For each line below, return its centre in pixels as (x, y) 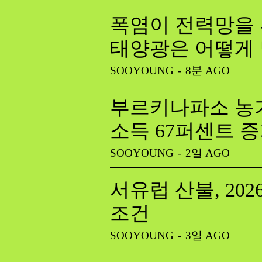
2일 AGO (208, 153)
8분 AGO (208, 70)
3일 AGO (208, 235)
